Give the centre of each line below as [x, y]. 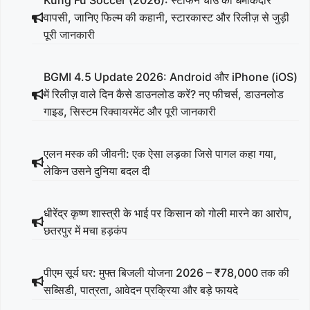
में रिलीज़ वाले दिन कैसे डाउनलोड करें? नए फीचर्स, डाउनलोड [164, 94]
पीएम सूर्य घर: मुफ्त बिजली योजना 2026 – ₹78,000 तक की [166, 272]
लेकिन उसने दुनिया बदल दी [97, 171]
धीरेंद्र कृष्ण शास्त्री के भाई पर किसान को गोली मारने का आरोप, [168, 213]
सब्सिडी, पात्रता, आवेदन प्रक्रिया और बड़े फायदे [141, 290]
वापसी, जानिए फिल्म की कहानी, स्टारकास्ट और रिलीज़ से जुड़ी [166, 17]
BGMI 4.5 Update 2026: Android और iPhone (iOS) [171, 76]
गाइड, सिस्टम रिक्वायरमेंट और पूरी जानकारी [130, 111]
